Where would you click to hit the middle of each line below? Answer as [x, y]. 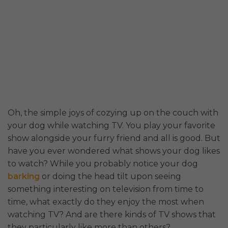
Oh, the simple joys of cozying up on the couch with [113, 112]
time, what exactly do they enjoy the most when [106, 202]
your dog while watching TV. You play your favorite [111, 125]
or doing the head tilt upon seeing [110, 176]
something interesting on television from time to [106, 189]
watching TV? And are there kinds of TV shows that [112, 214]
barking [24, 176]
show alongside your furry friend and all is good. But [114, 138]
